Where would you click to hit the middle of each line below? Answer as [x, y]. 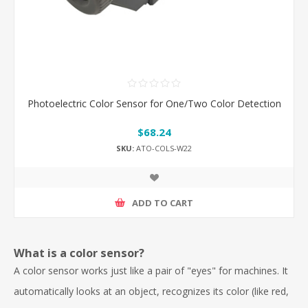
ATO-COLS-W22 [163, 148]
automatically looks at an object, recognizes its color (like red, [151, 291]
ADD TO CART [163, 202]
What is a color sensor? [79, 253]
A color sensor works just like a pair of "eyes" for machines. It [151, 271]
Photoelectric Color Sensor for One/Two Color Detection [154, 103]
